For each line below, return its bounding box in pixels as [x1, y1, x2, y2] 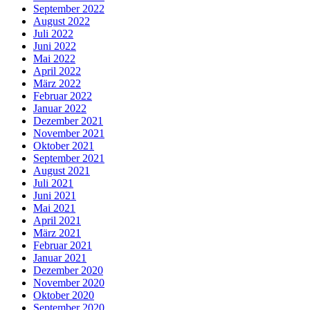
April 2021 [33, 215, 81, 227]
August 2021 [33, 165, 90, 177]
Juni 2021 [33, 190, 76, 202]
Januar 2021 [33, 252, 86, 264]
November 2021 [33, 127, 104, 140]
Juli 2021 [33, 177, 73, 190]
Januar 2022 [33, 102, 86, 115]
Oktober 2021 [33, 140, 94, 152]
